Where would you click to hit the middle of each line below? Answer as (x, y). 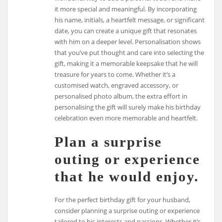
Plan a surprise (109, 142)
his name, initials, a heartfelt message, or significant (130, 20)
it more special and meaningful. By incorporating (126, 9)
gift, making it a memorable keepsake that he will (126, 63)
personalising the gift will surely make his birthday (128, 107)
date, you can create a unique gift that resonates (126, 30)
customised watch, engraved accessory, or (117, 85)
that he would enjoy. (127, 177)
